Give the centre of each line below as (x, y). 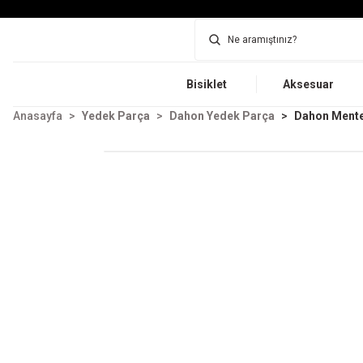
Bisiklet (207, 84)
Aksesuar (308, 84)
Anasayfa (38, 116)
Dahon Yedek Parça (222, 116)
